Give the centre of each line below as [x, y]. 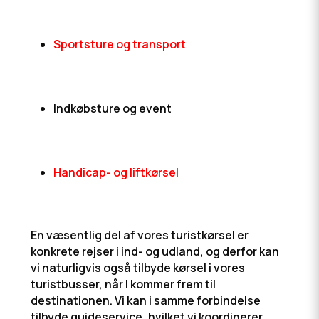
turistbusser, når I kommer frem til [123, 284]
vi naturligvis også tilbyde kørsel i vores [137, 268]
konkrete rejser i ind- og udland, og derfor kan [155, 251]
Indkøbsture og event [112, 108]
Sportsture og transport [119, 44]
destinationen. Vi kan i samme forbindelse [145, 300]
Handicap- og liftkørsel [116, 172]
